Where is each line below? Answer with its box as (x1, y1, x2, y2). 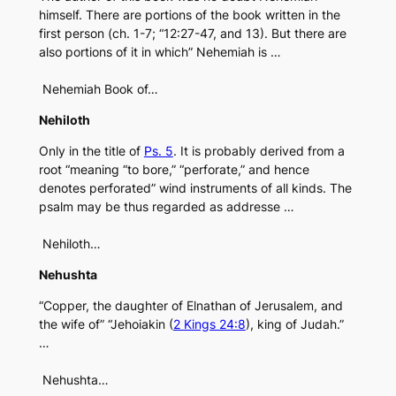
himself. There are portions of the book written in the (38, 7, 340, 23)
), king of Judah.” (245, 316, 344, 332)
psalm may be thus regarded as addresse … (38, 199, 294, 215)
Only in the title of (38, 143, 144, 159)
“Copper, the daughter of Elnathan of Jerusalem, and (38, 298, 343, 314)
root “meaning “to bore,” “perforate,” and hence (38, 162, 309, 178)
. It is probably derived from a (172, 143, 345, 159)
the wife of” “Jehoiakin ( (38, 316, 173, 332)
